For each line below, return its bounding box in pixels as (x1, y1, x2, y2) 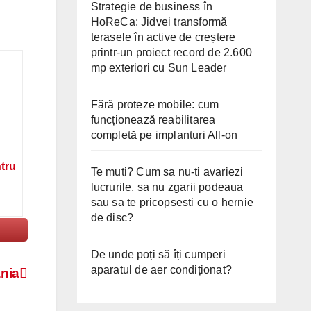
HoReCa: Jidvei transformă (90, 15, 228, 28)
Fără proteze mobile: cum (90, 98, 219, 110)
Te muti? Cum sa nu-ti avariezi (90, 165, 244, 178)
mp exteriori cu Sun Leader (90, 61, 227, 74)
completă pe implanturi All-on (90, 128, 238, 141)
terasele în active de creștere (90, 31, 236, 43)
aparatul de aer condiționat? (90, 263, 233, 276)
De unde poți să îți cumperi (90, 248, 226, 260)
